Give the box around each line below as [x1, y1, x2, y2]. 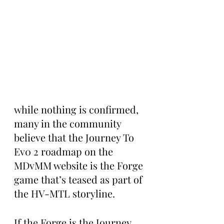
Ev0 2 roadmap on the [14, 144, 115, 158]
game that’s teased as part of [14, 172, 145, 186]
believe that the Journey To [14, 130, 136, 144]
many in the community [14, 116, 123, 130]
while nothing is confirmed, [14, 102, 141, 116]
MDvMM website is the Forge [14, 158, 145, 172]
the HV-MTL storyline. [14, 186, 117, 200]
